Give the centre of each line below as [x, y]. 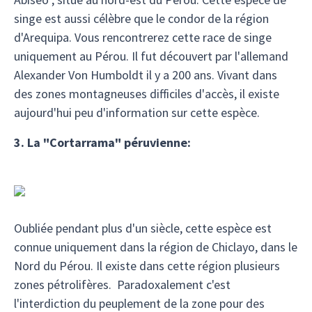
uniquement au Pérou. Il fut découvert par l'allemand [151, 56]
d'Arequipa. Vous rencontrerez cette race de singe [143, 37]
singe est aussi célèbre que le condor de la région [141, 18]
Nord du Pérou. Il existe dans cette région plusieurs [147, 266]
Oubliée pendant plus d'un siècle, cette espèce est [143, 228]
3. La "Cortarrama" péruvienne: [102, 142]
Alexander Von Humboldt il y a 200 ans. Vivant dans [146, 75]
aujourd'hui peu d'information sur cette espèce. [137, 112]
